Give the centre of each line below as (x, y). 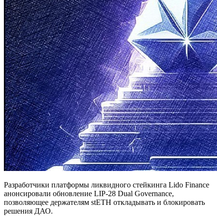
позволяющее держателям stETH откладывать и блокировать (104, 202)
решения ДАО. (28, 211)
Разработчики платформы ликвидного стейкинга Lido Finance (107, 185)
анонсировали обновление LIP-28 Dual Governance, (89, 194)
